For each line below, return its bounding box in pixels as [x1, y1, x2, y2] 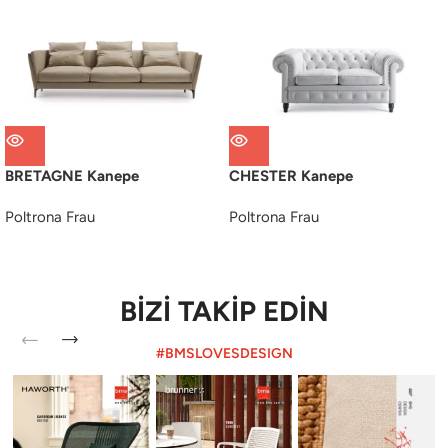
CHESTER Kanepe [229, 167, 353, 186]
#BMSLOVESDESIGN [155, 345, 293, 363]
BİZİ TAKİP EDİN [119, 294, 329, 329]
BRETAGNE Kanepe [5, 167, 139, 186]
